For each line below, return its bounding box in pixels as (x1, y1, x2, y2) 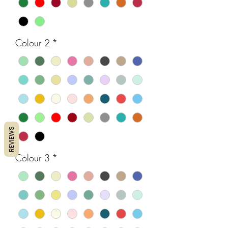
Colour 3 (15, 152, 50, 164)
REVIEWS (7, 126, 16, 152)
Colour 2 (15, 36, 50, 49)
